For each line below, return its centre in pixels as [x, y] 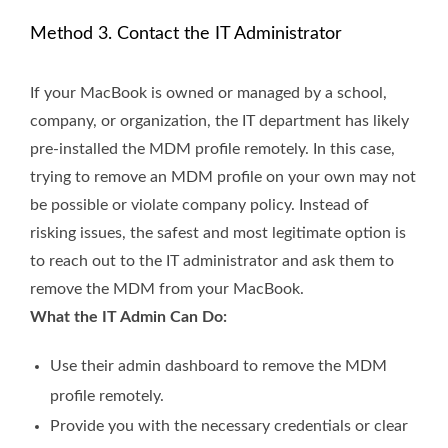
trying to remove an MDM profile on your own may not [223, 176]
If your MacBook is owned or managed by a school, [208, 92]
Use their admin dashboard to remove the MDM [218, 365]
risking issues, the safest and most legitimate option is [218, 232]
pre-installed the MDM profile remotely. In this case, [212, 148]
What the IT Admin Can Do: [128, 316]
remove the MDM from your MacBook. [167, 288]
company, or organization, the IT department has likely [219, 120]
